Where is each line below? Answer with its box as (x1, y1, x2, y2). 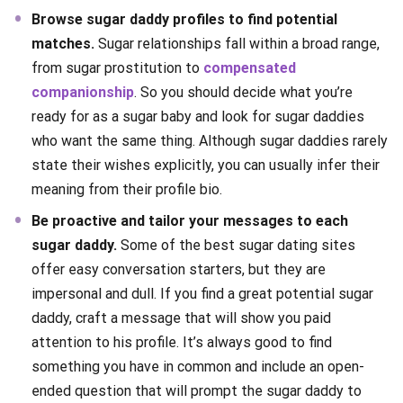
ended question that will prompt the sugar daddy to (31, 381, 362, 399)
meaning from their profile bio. (31, 180, 222, 198)
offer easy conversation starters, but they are (31, 260, 326, 278)
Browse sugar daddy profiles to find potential (31, 10, 337, 28)
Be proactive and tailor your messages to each (31, 211, 348, 229)
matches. (31, 34, 94, 52)
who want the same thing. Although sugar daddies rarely (31, 131, 388, 149)
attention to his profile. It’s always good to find (31, 333, 332, 351)
